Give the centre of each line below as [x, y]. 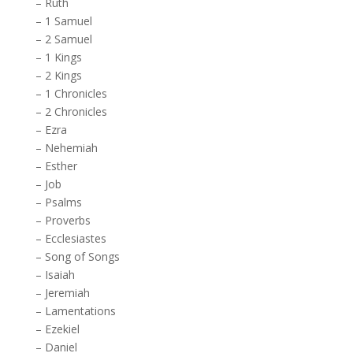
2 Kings [63, 76]
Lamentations [80, 311]
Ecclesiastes [75, 239]
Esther [61, 166]
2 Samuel [68, 39]
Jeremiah [67, 293]
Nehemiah [71, 148]
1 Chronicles [76, 94]
